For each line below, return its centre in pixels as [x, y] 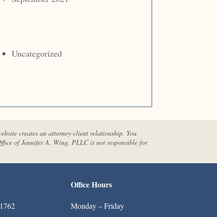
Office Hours [91, 184]
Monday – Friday [97, 205]
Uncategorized [37, 53]
